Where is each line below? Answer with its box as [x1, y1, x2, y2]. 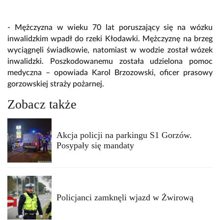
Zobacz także [7, 97, 77, 112]
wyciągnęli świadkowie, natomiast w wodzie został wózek [7, 46, 213, 55]
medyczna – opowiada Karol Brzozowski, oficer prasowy [7, 69, 213, 77]
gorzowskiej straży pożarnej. [7, 80, 104, 88]
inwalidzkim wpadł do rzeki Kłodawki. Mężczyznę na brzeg [7, 35, 213, 43]
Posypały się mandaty [56, 140, 134, 151]
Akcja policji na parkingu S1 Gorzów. [56, 130, 192, 140]
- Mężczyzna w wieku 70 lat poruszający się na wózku [7, 24, 213, 32]
